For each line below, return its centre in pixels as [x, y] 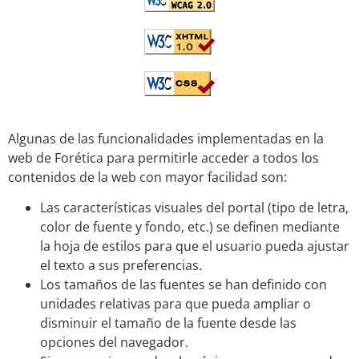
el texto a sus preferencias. [121, 266]
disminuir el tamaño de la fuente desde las [168, 323]
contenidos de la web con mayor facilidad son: [147, 177]
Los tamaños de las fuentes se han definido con [184, 285]
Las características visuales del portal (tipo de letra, [194, 208]
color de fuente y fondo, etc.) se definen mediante [190, 227]
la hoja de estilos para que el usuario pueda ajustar [195, 246]
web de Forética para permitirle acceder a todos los [163, 157]
